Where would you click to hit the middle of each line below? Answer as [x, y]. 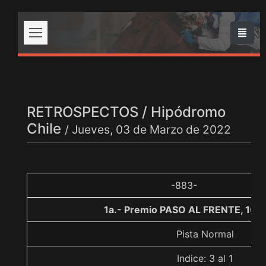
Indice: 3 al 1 [205, 258]
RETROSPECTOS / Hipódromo [126, 112]
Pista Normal [205, 234]
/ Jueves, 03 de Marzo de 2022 [148, 129]
